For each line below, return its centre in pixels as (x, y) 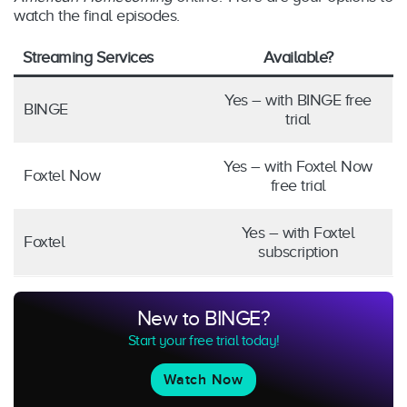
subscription (298, 252)
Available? (298, 58)
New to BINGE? (203, 319)
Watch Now (203, 380)
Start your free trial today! (203, 341)
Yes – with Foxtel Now (298, 167)
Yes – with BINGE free (298, 100)
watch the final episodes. (97, 16)
